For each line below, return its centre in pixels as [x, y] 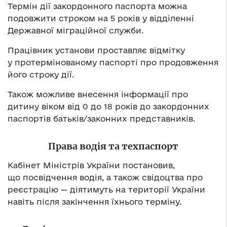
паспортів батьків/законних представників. [101, 119]
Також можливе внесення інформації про [98, 94]
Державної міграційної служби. [75, 31]
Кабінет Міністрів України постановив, [91, 165]
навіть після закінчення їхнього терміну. [94, 202]
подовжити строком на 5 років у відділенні [101, 18]
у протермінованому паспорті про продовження [113, 63]
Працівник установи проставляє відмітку [96, 50]
